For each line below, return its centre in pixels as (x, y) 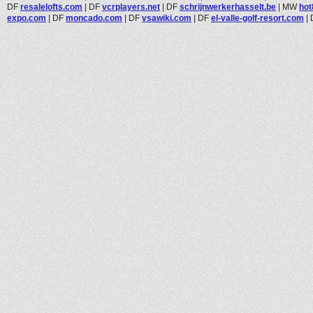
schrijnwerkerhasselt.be (228, 7)
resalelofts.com (51, 7)
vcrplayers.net (131, 7)
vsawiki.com (167, 18)
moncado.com (94, 18)
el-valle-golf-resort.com (257, 18)
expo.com (27, 18)
